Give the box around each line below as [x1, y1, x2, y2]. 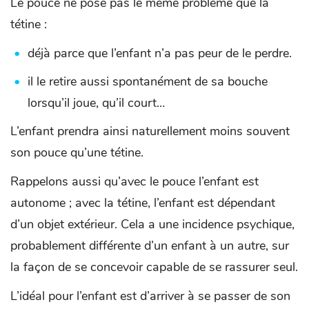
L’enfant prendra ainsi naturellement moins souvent [10, 123, 290, 140]
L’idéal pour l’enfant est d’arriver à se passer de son [10, 288, 290, 305]
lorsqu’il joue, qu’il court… [28, 94, 165, 112]
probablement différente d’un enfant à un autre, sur [10, 237, 289, 255]
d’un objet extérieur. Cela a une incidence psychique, [10, 216, 295, 233]
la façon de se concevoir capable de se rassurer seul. [10, 259, 298, 276]
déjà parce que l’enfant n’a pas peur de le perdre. [28, 45, 292, 62]
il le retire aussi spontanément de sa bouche [28, 73, 268, 90]
